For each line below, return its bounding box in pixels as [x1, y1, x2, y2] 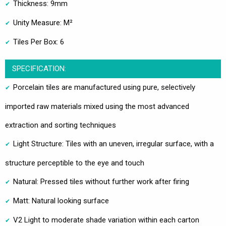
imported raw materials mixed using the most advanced [5, 101, 189, 111]
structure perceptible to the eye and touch [5, 158, 144, 167]
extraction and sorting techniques [5, 120, 116, 130]
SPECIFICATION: [12, 64, 66, 73]
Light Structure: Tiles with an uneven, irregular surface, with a [13, 139, 214, 148]
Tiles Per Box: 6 [13, 37, 64, 46]
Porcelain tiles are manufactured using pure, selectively [13, 82, 195, 92]
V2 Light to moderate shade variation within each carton [13, 215, 199, 224]
